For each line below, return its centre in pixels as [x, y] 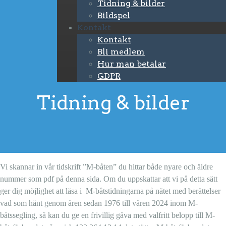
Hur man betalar [132, 64]
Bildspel [114, 15]
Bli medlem [121, 52]
